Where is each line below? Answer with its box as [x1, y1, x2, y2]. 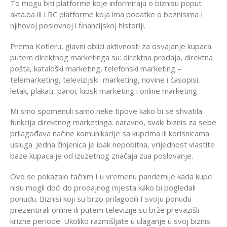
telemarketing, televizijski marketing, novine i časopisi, [10, 74, 200, 85]
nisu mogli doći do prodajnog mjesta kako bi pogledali [10, 182, 196, 193]
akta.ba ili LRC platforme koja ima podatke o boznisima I [10, 9, 203, 19]
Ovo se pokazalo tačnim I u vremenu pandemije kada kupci [10, 171, 213, 181]
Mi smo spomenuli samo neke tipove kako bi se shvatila [10, 106, 202, 117]
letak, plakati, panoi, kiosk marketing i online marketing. [10, 85, 199, 96]
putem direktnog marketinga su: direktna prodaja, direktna [10, 52, 213, 62]
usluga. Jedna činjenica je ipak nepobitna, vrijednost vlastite [10, 139, 215, 150]
